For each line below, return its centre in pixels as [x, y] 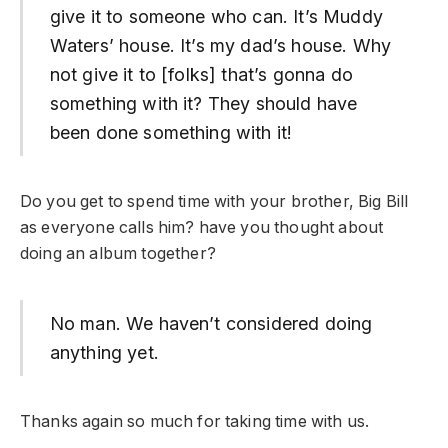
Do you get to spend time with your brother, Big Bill [214, 202]
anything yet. [104, 352]
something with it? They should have [203, 104]
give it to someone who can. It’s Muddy [216, 17]
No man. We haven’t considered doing [211, 323]
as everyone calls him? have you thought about [202, 228]
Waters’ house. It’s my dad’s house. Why [220, 46]
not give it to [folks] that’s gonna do [201, 75]
